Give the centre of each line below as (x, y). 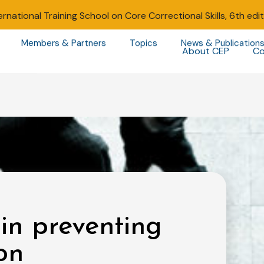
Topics (143, 43)
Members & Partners (63, 43)
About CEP (205, 51)
